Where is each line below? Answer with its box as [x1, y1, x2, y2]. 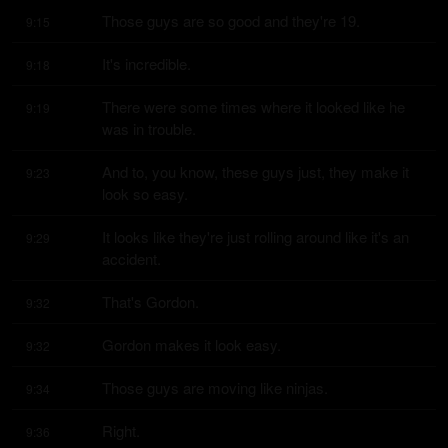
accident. [102, 248, 161, 269]
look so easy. [102, 183, 188, 204]
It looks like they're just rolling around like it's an [102, 226, 409, 247]
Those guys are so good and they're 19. [102, 10, 360, 31]
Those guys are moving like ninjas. [102, 377, 328, 398]
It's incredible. [102, 53, 191, 74]
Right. [102, 420, 140, 441]
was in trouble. [102, 118, 196, 139]
